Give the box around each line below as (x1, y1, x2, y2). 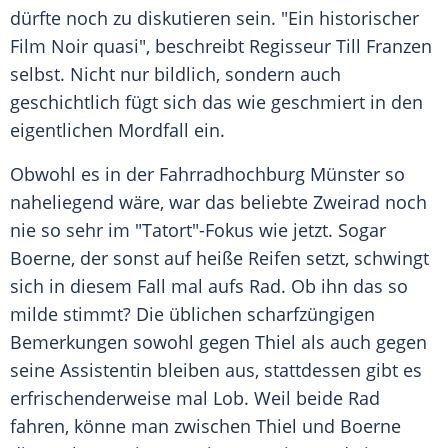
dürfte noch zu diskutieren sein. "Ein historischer (10, 6, 419, 31)
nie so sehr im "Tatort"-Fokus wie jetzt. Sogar (10, 218, 386, 243)
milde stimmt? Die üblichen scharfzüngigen (10, 302, 375, 327)
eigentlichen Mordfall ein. (10, 118, 225, 143)
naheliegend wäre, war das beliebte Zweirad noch (10, 190, 427, 215)
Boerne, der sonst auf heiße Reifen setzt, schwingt (10, 246, 429, 271)
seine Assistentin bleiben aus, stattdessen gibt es (10, 358, 422, 383)
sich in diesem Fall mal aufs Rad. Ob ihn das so (10, 274, 408, 299)
